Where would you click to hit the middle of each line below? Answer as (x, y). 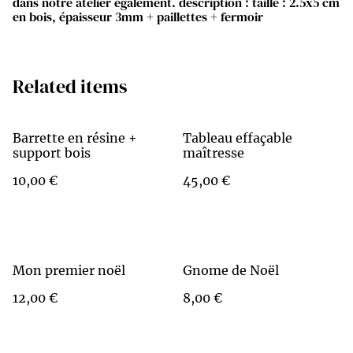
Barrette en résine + (75, 138)
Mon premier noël (69, 270)
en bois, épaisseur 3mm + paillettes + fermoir (138, 17)
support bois (52, 153)
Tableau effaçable (238, 138)
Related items (70, 86)
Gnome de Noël (231, 270)
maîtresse (214, 153)
